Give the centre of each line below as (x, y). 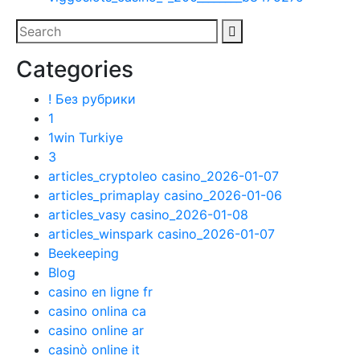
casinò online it (94, 350)
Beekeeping (84, 253)
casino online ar (96, 330)
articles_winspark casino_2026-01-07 (162, 234)
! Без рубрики (92, 99)
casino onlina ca (97, 311)
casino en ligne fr (100, 292)
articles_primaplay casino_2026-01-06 (165, 195)
